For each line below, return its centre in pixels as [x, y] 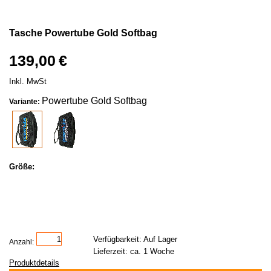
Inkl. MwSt [28, 81]
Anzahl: [21, 242]
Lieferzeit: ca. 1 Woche [134, 251]
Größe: [22, 167]
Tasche [26, 33]
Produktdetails [34, 263]
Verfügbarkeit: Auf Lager [135, 239]
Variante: [25, 102]
